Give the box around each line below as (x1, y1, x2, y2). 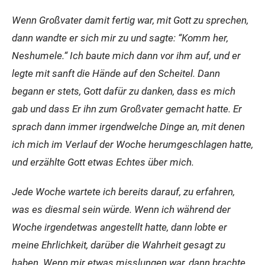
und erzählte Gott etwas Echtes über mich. (12, 156, 194, 168)
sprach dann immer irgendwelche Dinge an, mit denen (12, 121, 245, 132)
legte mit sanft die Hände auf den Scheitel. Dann (12, 67, 220, 79)
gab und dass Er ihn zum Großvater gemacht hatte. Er (12, 103, 242, 115)
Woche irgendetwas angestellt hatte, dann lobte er (12, 221, 227, 233)
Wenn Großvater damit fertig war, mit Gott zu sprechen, (12, 14, 248, 26)
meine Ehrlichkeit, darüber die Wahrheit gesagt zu (12, 239, 225, 251)
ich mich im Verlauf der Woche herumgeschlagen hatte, (12, 138, 253, 150)
